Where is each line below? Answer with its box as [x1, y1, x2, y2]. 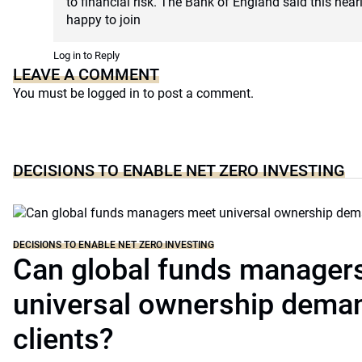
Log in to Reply [53, 49, 120, 61]
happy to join [66, 12, 141, 27]
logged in [87, 86, 140, 101]
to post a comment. [140, 86, 254, 101]
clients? [13, 322, 114, 356]
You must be [13, 86, 87, 101]
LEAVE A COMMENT [13, 65, 159, 84]
